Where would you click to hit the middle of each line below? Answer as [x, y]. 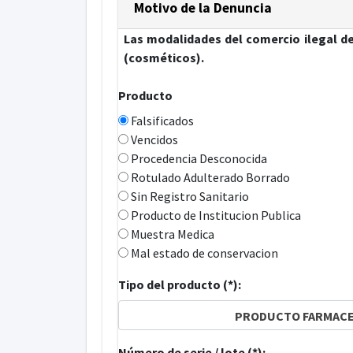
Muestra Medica [171, 234]
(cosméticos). [164, 58]
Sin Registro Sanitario [188, 197]
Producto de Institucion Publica [214, 216]
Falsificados [161, 121]
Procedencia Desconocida [197, 159]
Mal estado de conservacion [203, 253]
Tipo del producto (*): [179, 285]
